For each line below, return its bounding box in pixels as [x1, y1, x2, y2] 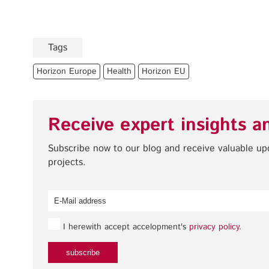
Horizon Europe [37, 65, 97, 77]
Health [107, 65, 131, 77]
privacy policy [189, 220, 239, 233]
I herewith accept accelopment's [60, 220, 189, 233]
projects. [48, 155, 86, 169]
